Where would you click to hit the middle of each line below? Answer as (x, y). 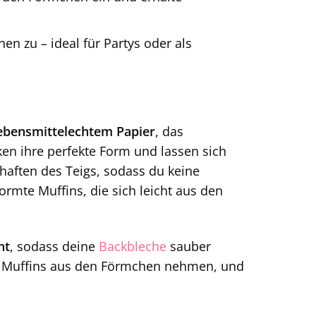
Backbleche (133, 246)
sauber (189, 246)
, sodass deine (54, 246)
